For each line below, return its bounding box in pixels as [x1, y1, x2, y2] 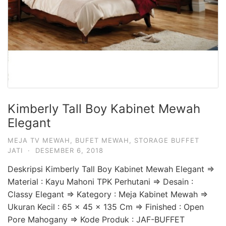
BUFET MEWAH [75, 136, 129, 144]
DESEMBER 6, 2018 [35, 146, 103, 154]
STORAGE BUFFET [134, 136, 199, 144]
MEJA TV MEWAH [8, 136, 70, 144]
